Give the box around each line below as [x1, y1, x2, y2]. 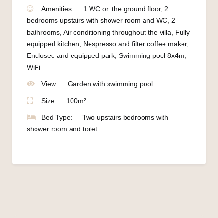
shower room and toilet [27, 125, 97, 133]
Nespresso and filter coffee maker [83, 39, 187, 48]
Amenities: [41, 4, 73, 13]
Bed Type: [41, 113, 73, 122]
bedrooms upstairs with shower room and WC [27, 16, 167, 24]
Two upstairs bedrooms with [80, 113, 168, 122]
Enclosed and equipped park [27, 51, 115, 59]
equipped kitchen [27, 39, 79, 48]
